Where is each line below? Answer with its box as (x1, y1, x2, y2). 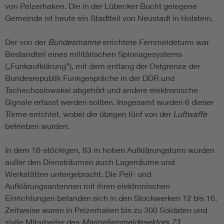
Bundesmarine (48, 37, 100, 47)
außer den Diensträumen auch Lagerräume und (5, 157, 174, 167)
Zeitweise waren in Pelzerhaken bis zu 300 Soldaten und (5, 205, 207, 215)
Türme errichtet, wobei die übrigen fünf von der (5, 109, 173, 119)
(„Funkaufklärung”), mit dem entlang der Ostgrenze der (5, 61, 200, 71)
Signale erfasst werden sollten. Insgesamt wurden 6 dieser (5, 97, 213, 107)
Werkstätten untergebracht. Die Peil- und (5, 169, 151, 179)
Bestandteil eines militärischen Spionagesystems (5, 49, 182, 59)
